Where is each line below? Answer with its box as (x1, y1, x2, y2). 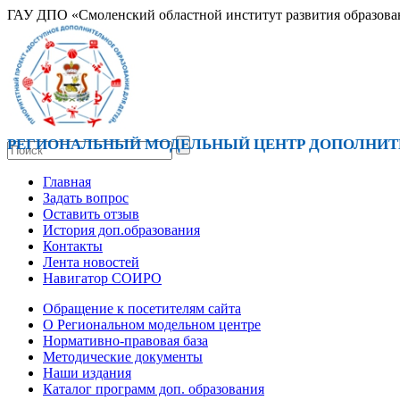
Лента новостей (43, 254, 139, 270)
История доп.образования (43, 222, 200, 237)
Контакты (43, 238, 103, 254)
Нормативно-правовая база (43, 333, 208, 348)
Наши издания (43, 365, 131, 380)
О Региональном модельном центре (43, 317, 261, 332)
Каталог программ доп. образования (43, 381, 264, 396)
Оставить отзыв (43, 206, 139, 221)
